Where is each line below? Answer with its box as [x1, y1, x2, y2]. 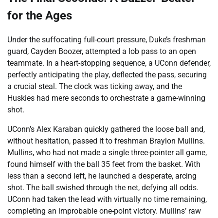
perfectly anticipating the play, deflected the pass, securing [7, 70, 207, 80]
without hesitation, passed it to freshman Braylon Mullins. [7, 136, 205, 146]
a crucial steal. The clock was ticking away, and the [7, 82, 182, 91]
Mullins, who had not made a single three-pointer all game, [7, 148, 207, 158]
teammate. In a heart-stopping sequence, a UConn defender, [7, 58, 211, 68]
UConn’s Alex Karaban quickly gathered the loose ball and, [7, 125, 205, 134]
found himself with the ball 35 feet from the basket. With [7, 160, 200, 169]
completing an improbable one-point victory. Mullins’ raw [7, 206, 201, 216]
